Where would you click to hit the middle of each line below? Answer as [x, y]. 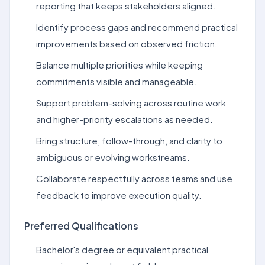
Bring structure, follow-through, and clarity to [129, 140]
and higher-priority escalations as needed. [125, 119]
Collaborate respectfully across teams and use [134, 178]
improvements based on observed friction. [127, 43]
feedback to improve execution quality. [119, 195]
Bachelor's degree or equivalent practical [122, 249]
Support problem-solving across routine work [131, 103]
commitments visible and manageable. [117, 81]
